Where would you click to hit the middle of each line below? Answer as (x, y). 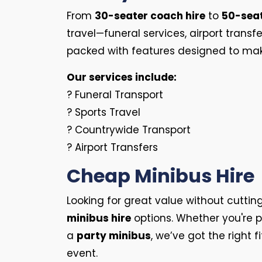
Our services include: (122, 77)
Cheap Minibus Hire (161, 176)
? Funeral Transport (115, 95)
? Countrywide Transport (129, 130)
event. (82, 253)
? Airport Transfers (112, 147)
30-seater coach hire (150, 16)
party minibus (114, 236)
